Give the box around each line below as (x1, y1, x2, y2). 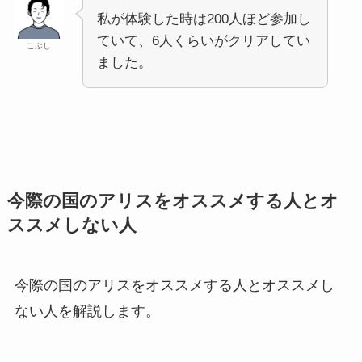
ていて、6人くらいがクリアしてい (96, 32, 310, 48)
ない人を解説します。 (14, 303, 160, 320)
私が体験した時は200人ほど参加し (96, 11, 311, 27)
